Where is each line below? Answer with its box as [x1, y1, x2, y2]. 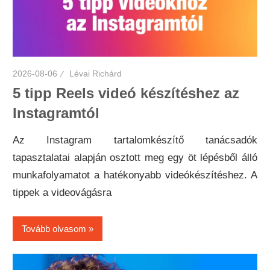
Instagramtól [13, 105, 100, 122]
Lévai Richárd [69, 68, 122, 78]
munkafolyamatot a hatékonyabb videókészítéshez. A [13, 169, 257, 181]
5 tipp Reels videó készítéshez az [13, 85, 240, 102]
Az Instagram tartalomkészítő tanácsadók [13, 134, 257, 146]
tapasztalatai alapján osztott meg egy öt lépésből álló [13, 151, 257, 163]
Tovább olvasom [22, 223, 87, 234]
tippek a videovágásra [13, 186, 112, 198]
